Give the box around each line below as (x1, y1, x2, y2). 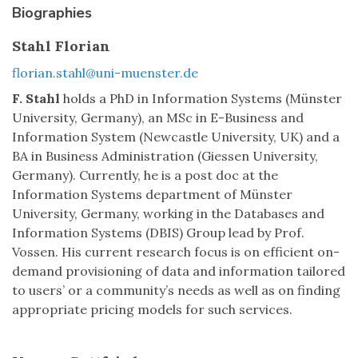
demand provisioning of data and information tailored (12, 263, 345, 280)
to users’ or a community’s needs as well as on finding (12, 282, 340, 299)
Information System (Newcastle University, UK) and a (12, 129, 340, 145)
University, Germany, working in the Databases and (12, 205, 324, 222)
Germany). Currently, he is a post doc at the (12, 167, 278, 184)
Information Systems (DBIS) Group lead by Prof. (12, 225, 304, 241)
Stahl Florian (12, 37, 110, 56)
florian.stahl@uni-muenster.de (12, 65, 198, 82)
